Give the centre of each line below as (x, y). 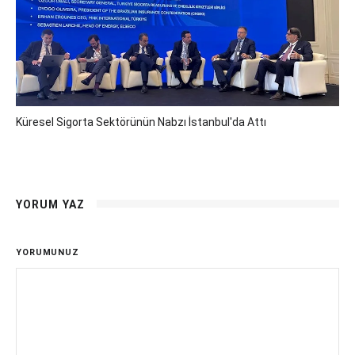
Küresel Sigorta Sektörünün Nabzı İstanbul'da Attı (141, 122)
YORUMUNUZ (48, 252)
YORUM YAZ (51, 204)
